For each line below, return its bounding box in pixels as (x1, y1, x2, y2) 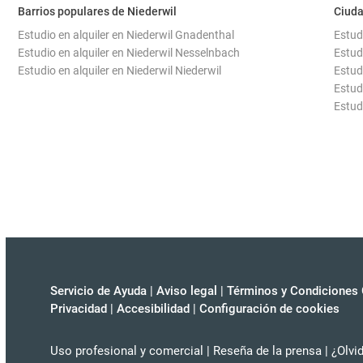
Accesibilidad (117, 301, 190, 316)
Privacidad (50, 301, 107, 316)
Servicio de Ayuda (50, 284, 147, 298)
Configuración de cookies (199, 301, 340, 316)
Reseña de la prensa (213, 344, 322, 358)
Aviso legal (156, 284, 217, 298)
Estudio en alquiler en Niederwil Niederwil (18, 64, 221, 77)
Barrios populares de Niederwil (18, 5, 177, 18)
